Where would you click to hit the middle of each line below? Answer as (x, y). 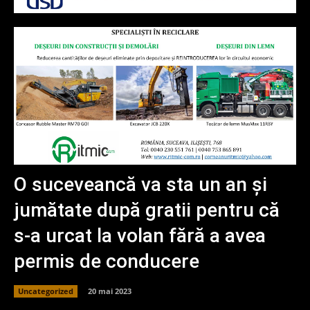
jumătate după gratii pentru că (147, 210)
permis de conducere (107, 261)
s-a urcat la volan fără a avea (140, 236)
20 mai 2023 (110, 291)
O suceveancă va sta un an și (140, 184)
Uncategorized (46, 291)
